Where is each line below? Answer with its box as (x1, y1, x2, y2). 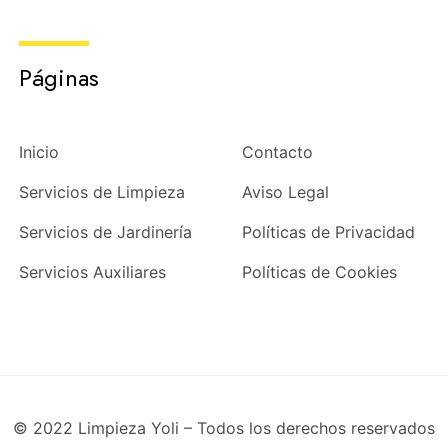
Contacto (241, 141, 313, 162)
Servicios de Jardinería (18, 221, 192, 242)
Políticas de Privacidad (241, 221, 415, 242)
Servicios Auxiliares (18, 261, 166, 282)
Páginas (18, 59, 99, 95)
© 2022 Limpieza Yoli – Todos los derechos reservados (13, 417, 435, 438)
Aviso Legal (241, 181, 329, 202)
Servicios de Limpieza (18, 181, 185, 202)
